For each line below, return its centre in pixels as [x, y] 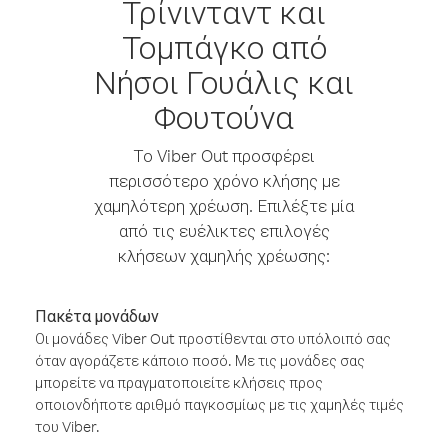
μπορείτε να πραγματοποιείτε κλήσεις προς [179, 382]
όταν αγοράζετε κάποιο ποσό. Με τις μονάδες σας [200, 360]
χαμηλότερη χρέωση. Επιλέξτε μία [224, 205]
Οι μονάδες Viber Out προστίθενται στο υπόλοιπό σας [213, 338]
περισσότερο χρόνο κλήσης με [224, 180]
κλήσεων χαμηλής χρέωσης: [224, 255]
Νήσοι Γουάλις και [224, 81]
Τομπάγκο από [224, 46]
